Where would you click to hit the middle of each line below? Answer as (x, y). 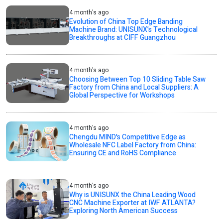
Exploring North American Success (124, 211)
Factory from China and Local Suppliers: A (134, 87)
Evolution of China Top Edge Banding (126, 21)
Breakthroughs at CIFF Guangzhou (123, 37)
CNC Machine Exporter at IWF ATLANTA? (133, 203)
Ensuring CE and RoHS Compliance (123, 153)
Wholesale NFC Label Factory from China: (133, 145)
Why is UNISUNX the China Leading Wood (133, 195)
